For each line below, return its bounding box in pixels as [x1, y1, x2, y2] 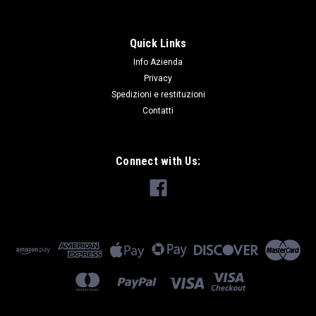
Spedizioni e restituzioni [111, 89, 205, 99]
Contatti [142, 105, 174, 116]
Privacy [144, 73, 172, 83]
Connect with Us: [116, 154, 200, 168]
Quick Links [129, 36, 187, 50]
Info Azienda [133, 56, 183, 67]
